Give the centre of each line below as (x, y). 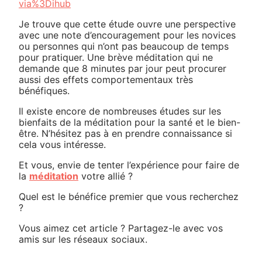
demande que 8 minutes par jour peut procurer (123, 68)
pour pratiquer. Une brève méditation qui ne (116, 57)
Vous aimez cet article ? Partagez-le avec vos (121, 228)
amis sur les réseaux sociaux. (83, 239)
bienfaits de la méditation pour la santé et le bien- (130, 122)
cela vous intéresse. (62, 144)
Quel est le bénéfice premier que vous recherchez (129, 196)
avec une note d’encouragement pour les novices (127, 35)
